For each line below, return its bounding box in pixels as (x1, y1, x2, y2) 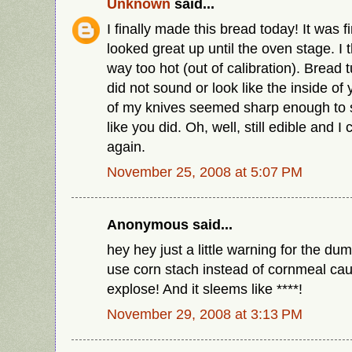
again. (107, 137, 145, 155)
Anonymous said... (107, 215, 233, 233)
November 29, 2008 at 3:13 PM (107, 305, 302, 322)
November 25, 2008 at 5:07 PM (107, 163, 302, 180)
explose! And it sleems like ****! (107, 280, 302, 297)
